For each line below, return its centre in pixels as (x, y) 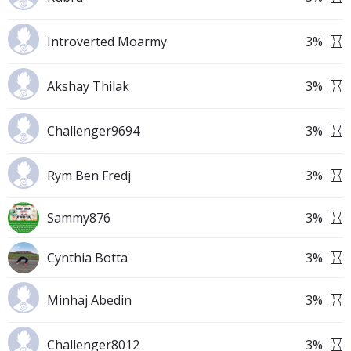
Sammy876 (79, 218)
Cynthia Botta (87, 258)
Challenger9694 (93, 131)
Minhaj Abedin (89, 300)
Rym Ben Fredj (89, 175)
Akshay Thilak (88, 86)
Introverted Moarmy (107, 42)
